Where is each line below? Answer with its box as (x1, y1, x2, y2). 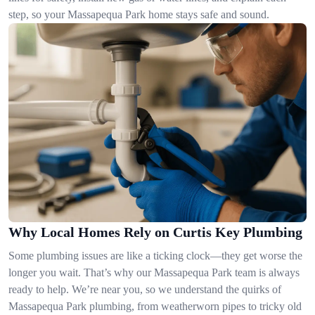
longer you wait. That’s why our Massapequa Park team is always (8, 266, 300, 278)
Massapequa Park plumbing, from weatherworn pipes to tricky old (8, 300, 302, 312)
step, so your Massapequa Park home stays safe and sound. (8, 8, 269, 20)
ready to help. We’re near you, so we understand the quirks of (8, 283, 281, 295)
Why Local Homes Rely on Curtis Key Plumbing (8, 224, 302, 240)
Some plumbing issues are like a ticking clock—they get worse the (8, 249, 302, 262)
